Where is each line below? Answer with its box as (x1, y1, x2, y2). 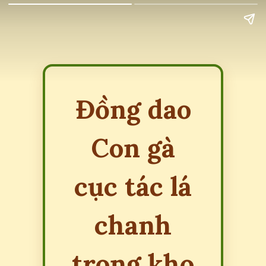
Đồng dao (75, 92, 191, 126)
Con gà (91, 131, 175, 164)
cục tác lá (74, 169, 192, 203)
